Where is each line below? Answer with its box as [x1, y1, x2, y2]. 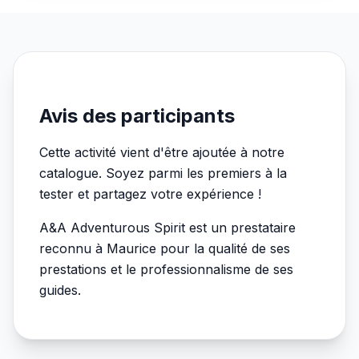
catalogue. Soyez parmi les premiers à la [39, 165, 287, 181]
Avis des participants [39, 104, 235, 127]
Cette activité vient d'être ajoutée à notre [39, 144, 284, 160]
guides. [39, 282, 81, 298]
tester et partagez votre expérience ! [39, 186, 261, 202]
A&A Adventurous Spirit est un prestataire [39, 220, 296, 236]
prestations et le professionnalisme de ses [39, 261, 293, 277]
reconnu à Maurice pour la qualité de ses [39, 240, 290, 256]
